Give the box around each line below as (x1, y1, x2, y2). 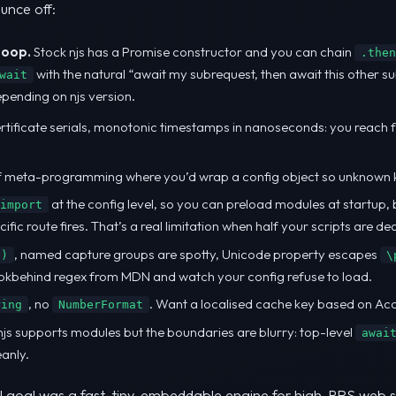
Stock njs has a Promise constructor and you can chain (31, 43, 354, 61)
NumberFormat (58, 298, 143, 312)
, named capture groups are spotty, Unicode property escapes (14, 245, 380, 263)
